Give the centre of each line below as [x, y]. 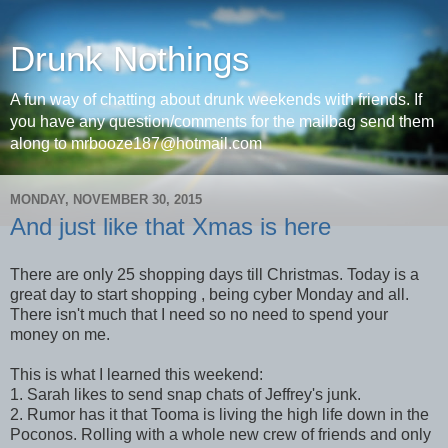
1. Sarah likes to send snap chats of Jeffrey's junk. [185, 394]
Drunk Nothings [130, 59]
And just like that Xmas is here [170, 226]
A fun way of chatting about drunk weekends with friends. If [216, 99]
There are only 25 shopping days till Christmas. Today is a [214, 274]
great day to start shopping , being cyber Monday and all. [209, 294]
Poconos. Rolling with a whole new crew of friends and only [220, 434]
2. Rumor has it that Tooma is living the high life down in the [219, 414]
